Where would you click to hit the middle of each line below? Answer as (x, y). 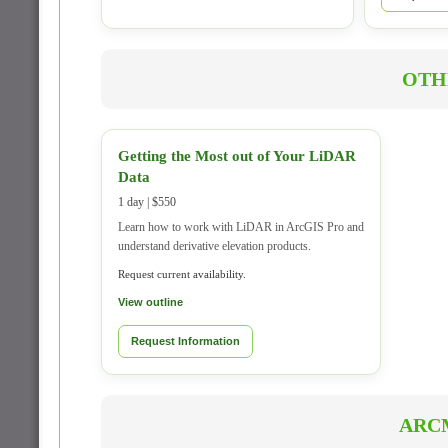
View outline (150, 302)
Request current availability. (182, 274)
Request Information (185, 341)
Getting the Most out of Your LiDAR (237, 156)
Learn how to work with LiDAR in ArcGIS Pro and (241, 227)
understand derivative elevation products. (214, 246)
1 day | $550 (147, 202)
